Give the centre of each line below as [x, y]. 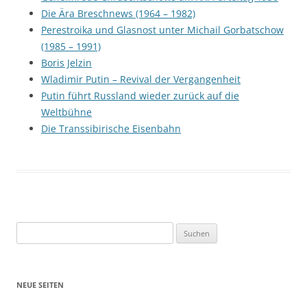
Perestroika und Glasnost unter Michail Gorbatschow [162, 30]
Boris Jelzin [66, 63]
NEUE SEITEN [40, 285]
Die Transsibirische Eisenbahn [111, 128]
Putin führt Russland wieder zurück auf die [140, 96]
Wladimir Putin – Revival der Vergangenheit [141, 79]
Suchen [31, 230]
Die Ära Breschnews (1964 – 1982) [118, 13]
